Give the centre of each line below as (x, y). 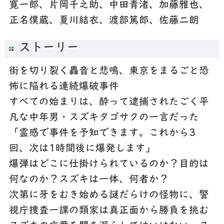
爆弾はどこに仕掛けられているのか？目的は (109, 165)
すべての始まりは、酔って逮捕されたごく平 (109, 103)
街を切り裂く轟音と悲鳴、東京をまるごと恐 (109, 72)
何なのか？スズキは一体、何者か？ (89, 180)
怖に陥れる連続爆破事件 (64, 87)
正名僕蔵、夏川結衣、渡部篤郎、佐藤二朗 (104, 21)
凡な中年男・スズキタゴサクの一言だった (104, 118)
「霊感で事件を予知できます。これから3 (102, 134)
